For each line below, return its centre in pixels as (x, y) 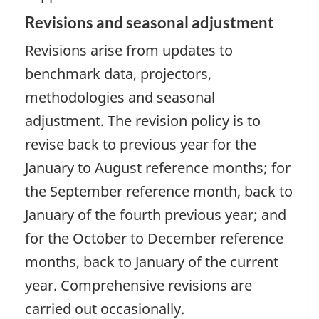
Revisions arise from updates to (129, 50)
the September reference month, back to (159, 191)
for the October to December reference (154, 238)
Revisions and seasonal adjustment (150, 22)
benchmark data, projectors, (118, 73)
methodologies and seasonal (120, 97)
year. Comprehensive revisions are (138, 285)
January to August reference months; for (158, 167)
